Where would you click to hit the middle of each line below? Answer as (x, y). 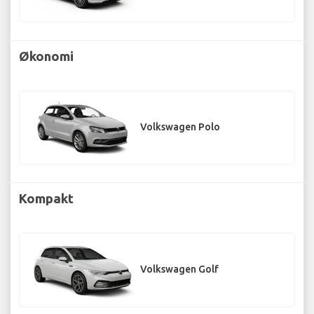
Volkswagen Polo (180, 127)
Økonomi (46, 56)
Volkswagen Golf (179, 269)
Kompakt (46, 198)
